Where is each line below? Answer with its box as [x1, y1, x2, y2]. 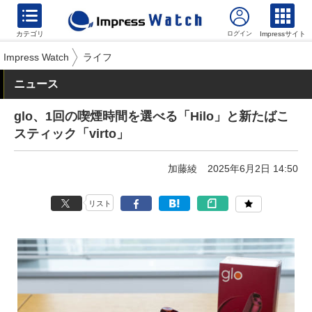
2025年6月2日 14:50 [208, 163, 298, 174]
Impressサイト [260, 30, 306, 38]
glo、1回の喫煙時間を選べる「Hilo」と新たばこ [14, 109, 289, 123]
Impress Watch [3, 52, 69, 63]
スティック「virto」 [14, 127, 129, 141]
